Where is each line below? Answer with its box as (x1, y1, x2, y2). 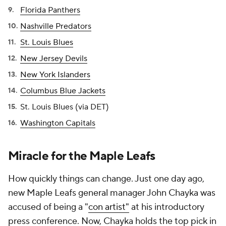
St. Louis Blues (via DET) (20, 102, 109, 112)
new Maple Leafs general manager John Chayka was (8, 187, 215, 199)
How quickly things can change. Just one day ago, (8, 173, 204, 185)
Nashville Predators (20, 21, 91, 31)
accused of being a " (8, 201, 88, 213)
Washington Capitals (20, 118, 95, 128)
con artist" (88, 201, 129, 213)
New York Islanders (20, 70, 90, 80)
